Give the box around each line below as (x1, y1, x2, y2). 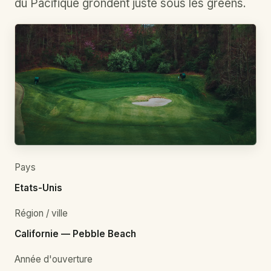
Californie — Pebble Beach (15, 227, 136, 240)
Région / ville (15, 207, 68, 219)
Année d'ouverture (15, 253, 93, 265)
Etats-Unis (15, 181, 62, 194)
